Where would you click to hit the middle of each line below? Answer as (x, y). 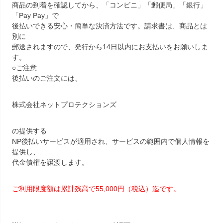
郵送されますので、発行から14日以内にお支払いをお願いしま (110, 47)
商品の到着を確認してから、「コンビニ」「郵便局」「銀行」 (110, 5)
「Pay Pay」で (35, 16)
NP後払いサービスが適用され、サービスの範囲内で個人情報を (111, 142)
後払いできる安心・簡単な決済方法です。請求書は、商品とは (110, 26)
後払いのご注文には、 (47, 78)
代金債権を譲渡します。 (50, 163)
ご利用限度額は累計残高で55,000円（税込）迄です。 (96, 189)
